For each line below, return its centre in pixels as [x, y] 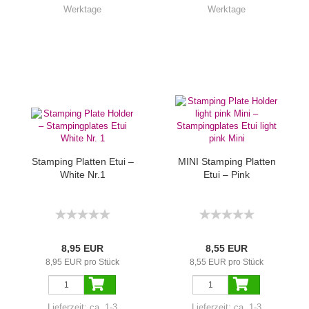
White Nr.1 [82, 175]
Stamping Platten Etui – [82, 161]
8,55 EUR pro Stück [227, 262]
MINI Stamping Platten [227, 161]
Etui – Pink [227, 175]
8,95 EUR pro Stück [82, 262]
